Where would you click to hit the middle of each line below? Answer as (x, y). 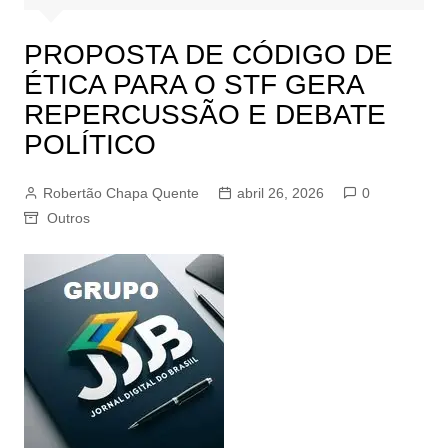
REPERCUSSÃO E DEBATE (204, 115)
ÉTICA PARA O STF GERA (193, 85)
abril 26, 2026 (280, 193)
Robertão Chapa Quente (120, 193)
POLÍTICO (89, 145)
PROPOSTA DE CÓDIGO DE (208, 55)
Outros (68, 218)
